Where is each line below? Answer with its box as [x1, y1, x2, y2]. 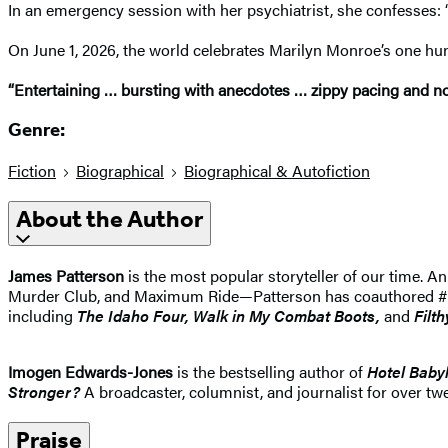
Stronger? [8, 379, 80, 403]
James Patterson [8, 263, 128, 287]
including [8, 303, 73, 327]
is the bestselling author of [177, 359, 367, 383]
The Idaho [73, 303, 149, 327]
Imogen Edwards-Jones [8, 359, 177, 383]
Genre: [8, 119, 65, 142]
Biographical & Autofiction [184, 159, 370, 183]
